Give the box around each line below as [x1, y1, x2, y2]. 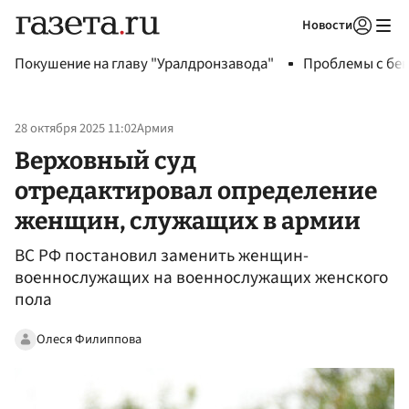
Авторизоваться [245, 40, 330, 57]
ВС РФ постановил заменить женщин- [15, 243, 309, 269]
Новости [302, 16, 352, 35]
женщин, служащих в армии [15, 205, 361, 236]
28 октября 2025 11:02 [15, 119, 137, 139]
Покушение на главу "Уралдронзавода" [15, 53, 274, 75]
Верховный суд [15, 145, 196, 175]
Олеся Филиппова [37, 329, 142, 349]
